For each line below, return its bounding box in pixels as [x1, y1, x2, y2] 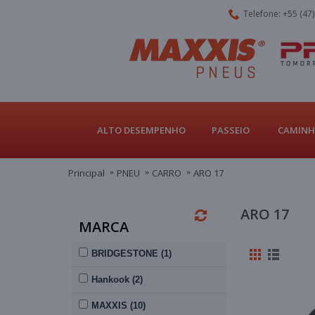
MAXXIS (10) [91, 300, 146, 311]
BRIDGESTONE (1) [91, 248, 172, 259]
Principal [68, 166, 105, 179]
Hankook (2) [91, 274, 143, 285]
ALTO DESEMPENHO [97, 124, 186, 136]
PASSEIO [212, 124, 250, 136]
